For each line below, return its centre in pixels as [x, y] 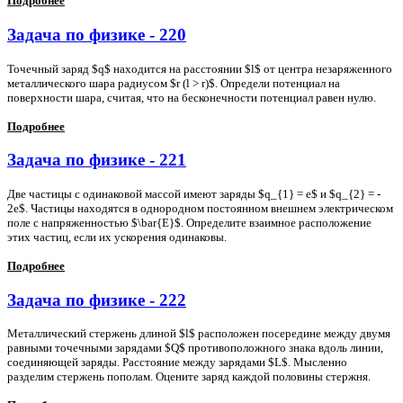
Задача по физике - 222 [97, 300]
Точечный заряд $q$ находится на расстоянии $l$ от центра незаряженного [200, 68]
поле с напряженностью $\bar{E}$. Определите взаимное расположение [189, 222]
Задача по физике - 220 [97, 34]
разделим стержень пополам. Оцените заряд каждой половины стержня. [189, 377]
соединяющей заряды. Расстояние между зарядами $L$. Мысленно [177, 363]
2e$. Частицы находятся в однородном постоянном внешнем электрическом [200, 208]
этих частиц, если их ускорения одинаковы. [117, 237]
